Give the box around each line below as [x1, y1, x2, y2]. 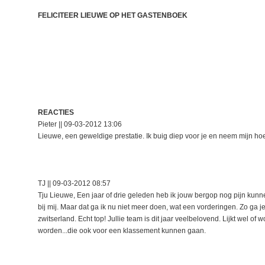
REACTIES [38, 108, 74, 117]
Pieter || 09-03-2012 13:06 [38, 120, 122, 128]
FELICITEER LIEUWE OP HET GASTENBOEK [38, 11, 188, 20]
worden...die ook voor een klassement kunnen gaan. [38, 227, 206, 235]
